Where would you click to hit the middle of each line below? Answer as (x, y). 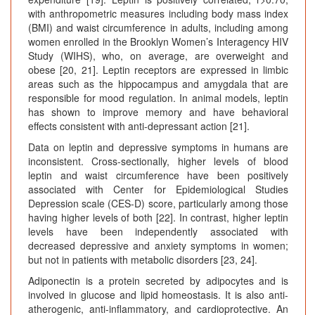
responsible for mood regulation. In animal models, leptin (158, 98)
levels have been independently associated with (158, 232)
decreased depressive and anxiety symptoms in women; (158, 246)
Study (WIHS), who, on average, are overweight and (158, 56)
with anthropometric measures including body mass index (158, 14)
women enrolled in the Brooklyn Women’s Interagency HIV (158, 42)
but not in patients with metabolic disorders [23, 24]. (143, 260)
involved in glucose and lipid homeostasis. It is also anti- (158, 295)
